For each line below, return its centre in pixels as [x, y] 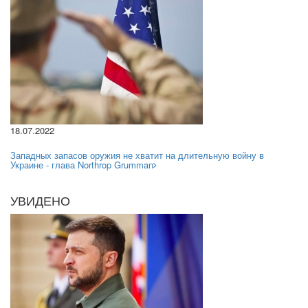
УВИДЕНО [40, 200]
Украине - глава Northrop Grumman [82, 165]
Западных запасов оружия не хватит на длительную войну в [137, 155]
